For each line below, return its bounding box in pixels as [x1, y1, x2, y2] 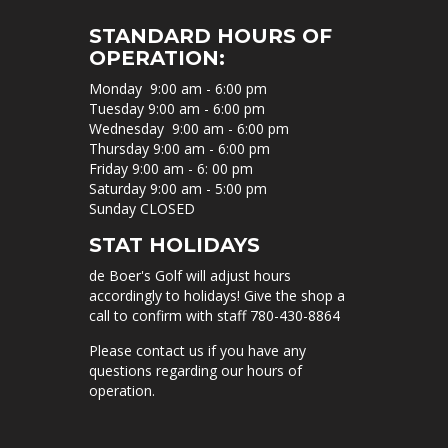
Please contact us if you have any [89, 341, 306, 360]
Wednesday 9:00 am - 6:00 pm [89, 119, 293, 138]
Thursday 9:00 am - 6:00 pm [89, 139, 274, 158]
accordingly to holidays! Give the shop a [89, 286, 345, 305]
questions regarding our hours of [89, 361, 302, 380]
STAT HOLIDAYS [89, 233, 260, 257]
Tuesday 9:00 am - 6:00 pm [89, 99, 269, 118]
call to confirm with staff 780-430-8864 [89, 306, 340, 325]
